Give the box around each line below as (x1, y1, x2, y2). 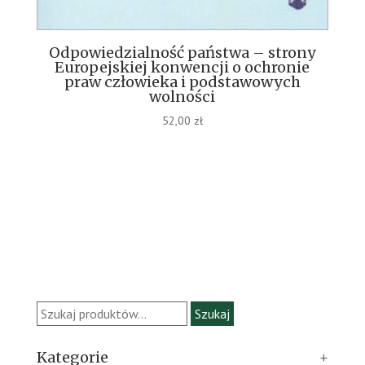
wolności (149, 86, 216, 106)
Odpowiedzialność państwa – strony (48, 42, 316, 62)
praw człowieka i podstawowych (64, 72, 301, 91)
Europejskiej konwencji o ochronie (55, 57, 310, 77)
